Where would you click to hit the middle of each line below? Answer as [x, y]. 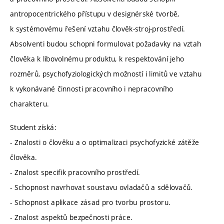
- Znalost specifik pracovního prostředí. [75, 172]
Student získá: [33, 127]
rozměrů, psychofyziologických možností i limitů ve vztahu [106, 73]
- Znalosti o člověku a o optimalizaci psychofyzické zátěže [105, 142]
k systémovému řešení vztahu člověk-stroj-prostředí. [98, 28]
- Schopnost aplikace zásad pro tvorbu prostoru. [90, 202]
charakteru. [30, 103]
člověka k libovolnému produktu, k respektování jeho [97, 58]
